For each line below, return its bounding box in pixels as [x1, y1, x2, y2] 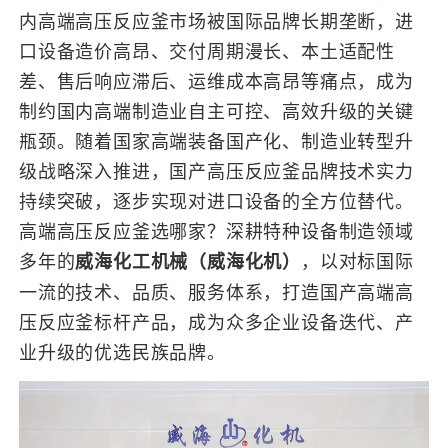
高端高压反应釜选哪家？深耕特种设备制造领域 [19, 217, 414, 243]
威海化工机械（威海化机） [75, 248, 302, 274]
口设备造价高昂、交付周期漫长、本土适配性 [19, 37, 395, 63]
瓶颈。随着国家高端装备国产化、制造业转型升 [19, 127, 414, 153]
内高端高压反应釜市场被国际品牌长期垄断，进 [19, 7, 414, 33]
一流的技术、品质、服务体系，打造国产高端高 [19, 278, 414, 304]
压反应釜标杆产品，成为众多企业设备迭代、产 [19, 308, 414, 334]
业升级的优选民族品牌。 [19, 338, 226, 364]
